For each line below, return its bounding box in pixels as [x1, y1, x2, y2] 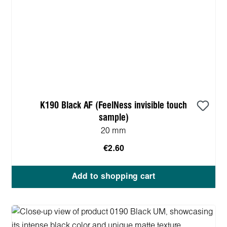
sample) [98, 113, 129, 122]
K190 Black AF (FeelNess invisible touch [40, 101, 187, 110]
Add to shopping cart [71, 172, 156, 180]
